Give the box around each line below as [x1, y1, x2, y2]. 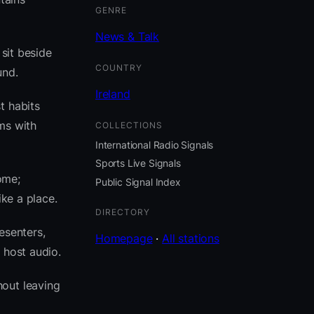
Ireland [95, 86, 130, 101]
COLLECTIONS [95, 119, 163, 130]
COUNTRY [95, 62, 142, 73]
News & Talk [95, 29, 160, 43]
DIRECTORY [95, 206, 150, 217]
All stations [162, 231, 219, 245]
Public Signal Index [95, 175, 181, 188]
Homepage [95, 231, 153, 245]
